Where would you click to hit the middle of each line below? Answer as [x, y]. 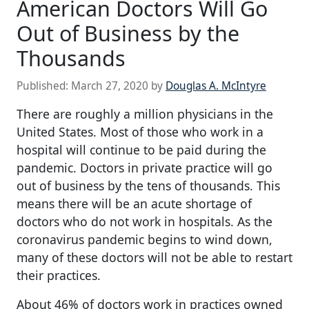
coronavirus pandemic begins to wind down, [144, 240]
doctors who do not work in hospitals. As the [144, 222]
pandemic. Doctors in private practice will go [144, 168]
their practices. [59, 276]
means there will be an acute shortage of [134, 204]
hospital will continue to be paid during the [141, 150]
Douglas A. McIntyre [216, 86]
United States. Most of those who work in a [140, 132]
